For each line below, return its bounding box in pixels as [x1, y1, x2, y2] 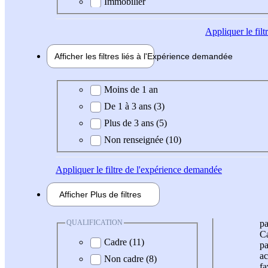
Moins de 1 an [104, 84, 158, 95]
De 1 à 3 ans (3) [104, 101, 165, 112]
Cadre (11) [104, 236, 144, 247]
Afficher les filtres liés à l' [54, 51, 147, 61]
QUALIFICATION [66, 218, 123, 227]
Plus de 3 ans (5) [104, 118, 167, 129]
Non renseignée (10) [104, 135, 181, 145]
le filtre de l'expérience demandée [94, 165, 222, 175]
